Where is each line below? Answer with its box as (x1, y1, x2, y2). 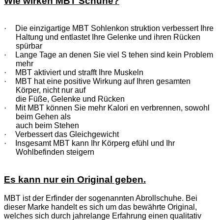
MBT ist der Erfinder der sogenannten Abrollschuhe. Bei (4, 194, 197, 203)
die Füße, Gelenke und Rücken (16, 95, 125, 104)
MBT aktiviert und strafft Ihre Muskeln (15, 68, 143, 77)
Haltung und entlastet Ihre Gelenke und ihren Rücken (16, 33, 200, 42)
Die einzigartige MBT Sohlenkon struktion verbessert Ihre (15, 24, 214, 33)
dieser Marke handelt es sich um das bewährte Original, (4, 203, 197, 212)
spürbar (16, 42, 42, 51)
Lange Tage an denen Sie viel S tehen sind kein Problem (15, 51, 213, 59)
